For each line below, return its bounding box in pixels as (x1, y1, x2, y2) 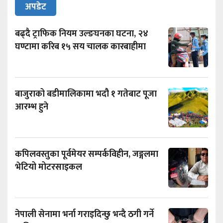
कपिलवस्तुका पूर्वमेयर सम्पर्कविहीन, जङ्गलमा (15, 147, 158, 162)
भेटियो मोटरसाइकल (15, 160, 84, 175)
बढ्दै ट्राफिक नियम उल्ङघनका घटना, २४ (15, 26, 148, 42)
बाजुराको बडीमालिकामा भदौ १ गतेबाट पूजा (15, 87, 157, 102)
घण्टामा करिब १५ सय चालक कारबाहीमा (15, 39, 146, 55)
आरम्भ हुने (15, 100, 48, 115)
